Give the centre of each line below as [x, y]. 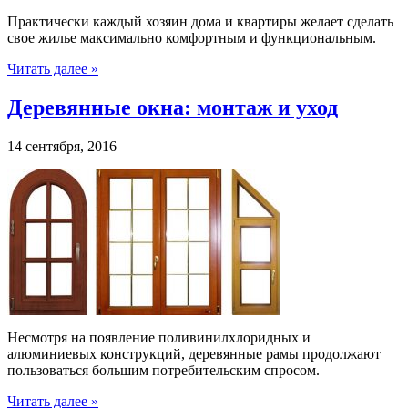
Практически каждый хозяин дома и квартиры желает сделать [200, 21]
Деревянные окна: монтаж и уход [173, 107]
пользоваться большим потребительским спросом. [163, 370]
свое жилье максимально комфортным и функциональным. [192, 37]
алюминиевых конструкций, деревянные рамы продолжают [194, 353]
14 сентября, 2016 [62, 146]
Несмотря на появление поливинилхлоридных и [159, 337]
